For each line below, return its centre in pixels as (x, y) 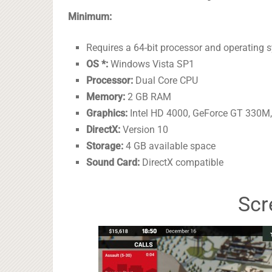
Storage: (105, 146)
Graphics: (107, 114)
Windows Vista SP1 (151, 64)
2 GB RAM (148, 97)
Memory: (106, 97)
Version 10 (144, 130)
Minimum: (90, 17)
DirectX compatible (182, 163)
